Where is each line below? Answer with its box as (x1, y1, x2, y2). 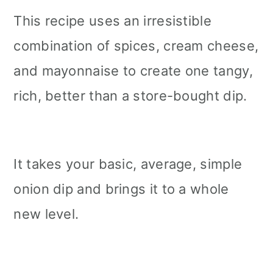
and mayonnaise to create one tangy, (13, 62, 253, 79)
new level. (13, 205, 83, 222)
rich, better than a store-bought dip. (13, 87, 247, 104)
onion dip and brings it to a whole (13, 180, 229, 197)
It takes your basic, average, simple (13, 155, 243, 172)
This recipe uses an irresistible (13, 12, 211, 29)
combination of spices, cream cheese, (13, 37, 259, 54)
